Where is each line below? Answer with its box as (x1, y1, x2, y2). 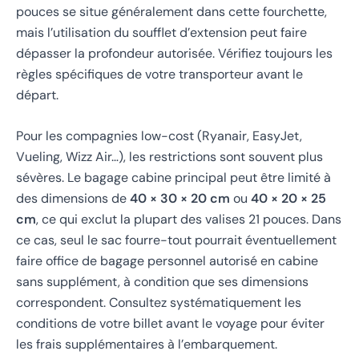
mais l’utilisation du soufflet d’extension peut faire (16, 23, 307, 41)
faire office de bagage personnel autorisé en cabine (16, 252, 318, 270)
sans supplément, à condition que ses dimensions (16, 273, 309, 291)
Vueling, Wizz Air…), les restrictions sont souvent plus (16, 148, 323, 166)
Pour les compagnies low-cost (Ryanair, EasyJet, (16, 127, 302, 145)
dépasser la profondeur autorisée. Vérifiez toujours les (16, 44, 333, 62)
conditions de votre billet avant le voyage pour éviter (16, 315, 325, 333)
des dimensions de (16, 190, 130, 208)
